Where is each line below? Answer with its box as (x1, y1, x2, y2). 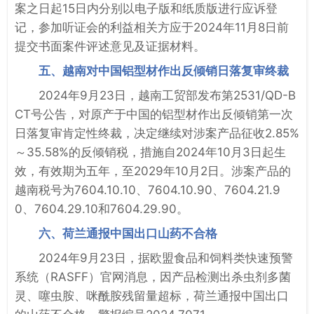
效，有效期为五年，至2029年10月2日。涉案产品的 (15, 163, 291, 178)
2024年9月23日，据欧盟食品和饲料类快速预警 (39, 250, 293, 265)
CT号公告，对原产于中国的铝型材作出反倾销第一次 (15, 107, 293, 121)
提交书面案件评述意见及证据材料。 (15, 39, 205, 53)
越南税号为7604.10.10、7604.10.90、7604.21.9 (15, 182, 280, 197)
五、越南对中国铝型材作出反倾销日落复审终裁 (39, 63, 289, 78)
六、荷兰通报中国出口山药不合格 (39, 226, 217, 240)
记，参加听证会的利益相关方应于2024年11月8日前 (15, 20, 289, 34)
